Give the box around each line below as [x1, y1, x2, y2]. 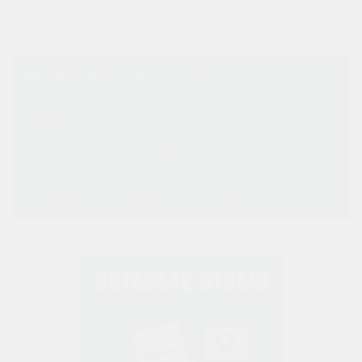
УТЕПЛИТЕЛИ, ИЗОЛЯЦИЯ [24, 150, 172, 166]
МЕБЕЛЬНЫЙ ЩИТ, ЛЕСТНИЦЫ [24, 68, 201, 84]
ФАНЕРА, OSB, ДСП [24, 109, 128, 125]
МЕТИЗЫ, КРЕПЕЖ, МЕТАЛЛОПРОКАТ [24, 192, 238, 208]
